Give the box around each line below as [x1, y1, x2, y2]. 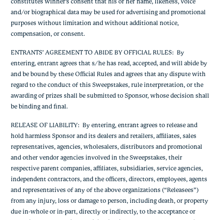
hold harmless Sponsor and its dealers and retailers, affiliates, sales [10, 133, 196, 139]
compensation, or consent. [10, 31, 85, 37]
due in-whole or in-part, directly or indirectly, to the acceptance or [10, 209, 195, 215]
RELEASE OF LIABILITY [10, 122, 78, 128]
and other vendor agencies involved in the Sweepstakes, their [10, 155, 182, 161]
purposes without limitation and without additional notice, [10, 20, 179, 26]
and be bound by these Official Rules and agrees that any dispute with [10, 71, 206, 77]
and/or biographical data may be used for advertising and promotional [10, 9, 206, 15]
